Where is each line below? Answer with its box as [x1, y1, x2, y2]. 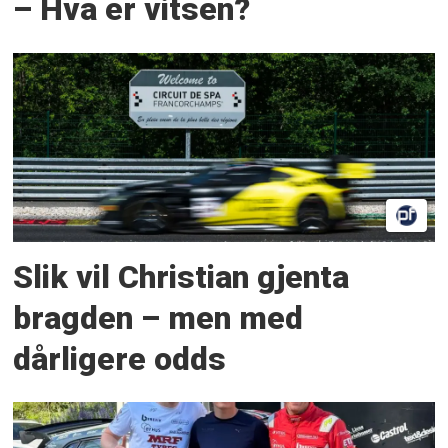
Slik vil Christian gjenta [13, 258, 350, 296]
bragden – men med [13, 299, 304, 337]
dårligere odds [13, 340, 227, 378]
